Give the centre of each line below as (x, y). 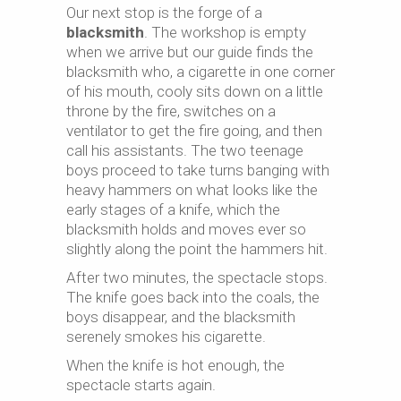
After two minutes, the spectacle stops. (197, 277)
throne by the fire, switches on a (171, 111)
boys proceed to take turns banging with (198, 170)
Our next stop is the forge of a (164, 12)
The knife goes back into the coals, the (193, 297)
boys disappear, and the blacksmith (181, 316)
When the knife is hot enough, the (175, 365)
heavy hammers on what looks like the (192, 189)
